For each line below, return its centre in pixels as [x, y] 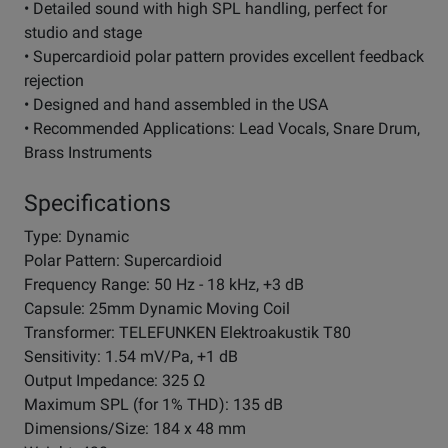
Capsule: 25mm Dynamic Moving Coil [157, 309]
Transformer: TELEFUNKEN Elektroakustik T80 [187, 333]
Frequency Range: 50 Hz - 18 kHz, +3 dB [164, 285]
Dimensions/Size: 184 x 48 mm [135, 429]
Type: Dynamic [76, 237]
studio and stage [83, 33]
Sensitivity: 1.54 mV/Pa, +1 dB [131, 357]
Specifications [97, 203]
